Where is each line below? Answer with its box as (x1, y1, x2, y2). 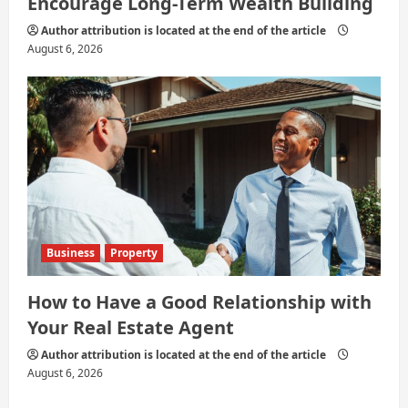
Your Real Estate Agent (27, 314, 234, 340)
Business (46, 244, 95, 260)
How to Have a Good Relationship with (27, 289, 372, 314)
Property (110, 244, 158, 260)
